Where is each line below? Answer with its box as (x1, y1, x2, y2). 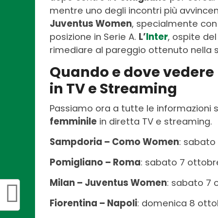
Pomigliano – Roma (50, 156, 141, 168)
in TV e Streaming (50, 78, 177, 98)
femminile (50, 115, 97, 127)
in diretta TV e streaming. (97, 115, 212, 127)
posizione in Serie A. (50, 30, 139, 43)
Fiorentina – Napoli (50, 197, 137, 209)
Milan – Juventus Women (50, 176, 167, 189)
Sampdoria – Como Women (50, 135, 179, 148)
